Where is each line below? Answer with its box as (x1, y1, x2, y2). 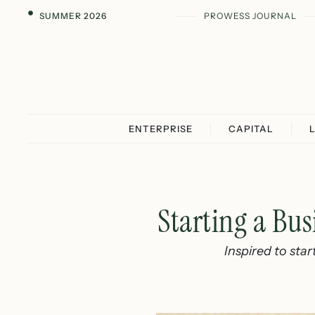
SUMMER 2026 (39, 11, 107, 21)
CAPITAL (229, 123, 274, 134)
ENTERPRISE (129, 123, 193, 134)
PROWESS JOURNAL (203, 11, 297, 21)
